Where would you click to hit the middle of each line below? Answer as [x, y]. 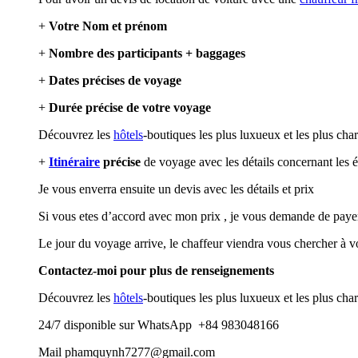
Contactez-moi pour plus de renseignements [156, 270]
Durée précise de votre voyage [128, 107]
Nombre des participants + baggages [147, 53]
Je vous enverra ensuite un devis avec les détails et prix [176, 189]
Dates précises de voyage [115, 80]
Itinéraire [74, 161]
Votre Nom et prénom [108, 26]
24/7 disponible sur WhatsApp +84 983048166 [159, 324]
